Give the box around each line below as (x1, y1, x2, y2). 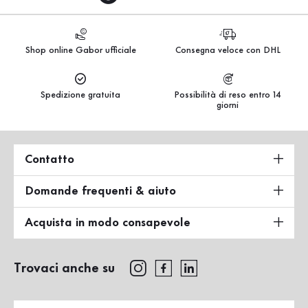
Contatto (25, 154, 74, 166)
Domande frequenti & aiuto (25, 186, 176, 197)
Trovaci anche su (14, 263, 115, 276)
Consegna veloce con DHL (175, 47, 280, 55)
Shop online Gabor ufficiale (25, 47, 136, 55)
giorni (217, 102, 239, 110)
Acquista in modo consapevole (25, 217, 190, 229)
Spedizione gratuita (41, 91, 120, 100)
